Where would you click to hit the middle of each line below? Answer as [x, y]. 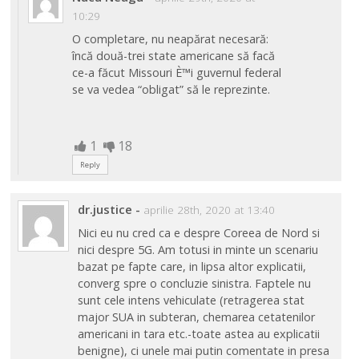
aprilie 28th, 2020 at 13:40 [209, 210]
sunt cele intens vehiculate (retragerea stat [191, 301]
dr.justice [105, 209]
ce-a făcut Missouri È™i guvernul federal [176, 73]
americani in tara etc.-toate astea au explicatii [198, 334]
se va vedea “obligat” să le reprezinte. [171, 90]
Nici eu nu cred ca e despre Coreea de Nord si [198, 233]
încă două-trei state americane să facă [173, 56]
